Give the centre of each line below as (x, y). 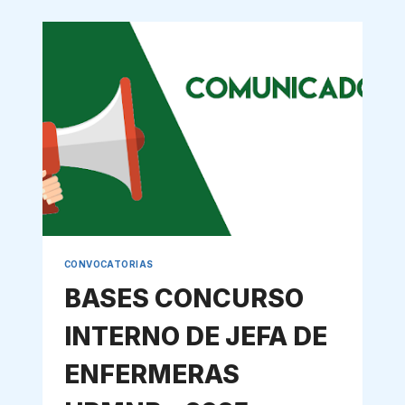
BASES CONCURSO (184, 299)
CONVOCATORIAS (108, 264)
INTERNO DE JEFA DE (195, 337)
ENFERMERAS (151, 375)
